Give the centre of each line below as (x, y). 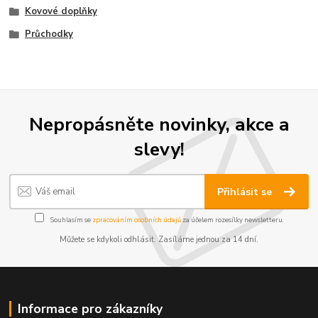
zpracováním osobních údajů (136, 219)
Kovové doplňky (61, 11)
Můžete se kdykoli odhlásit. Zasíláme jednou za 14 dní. (159, 239)
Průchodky (49, 34)
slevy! (159, 149)
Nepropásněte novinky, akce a (159, 124)
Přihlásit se (246, 192)
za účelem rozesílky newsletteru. (232, 219)
